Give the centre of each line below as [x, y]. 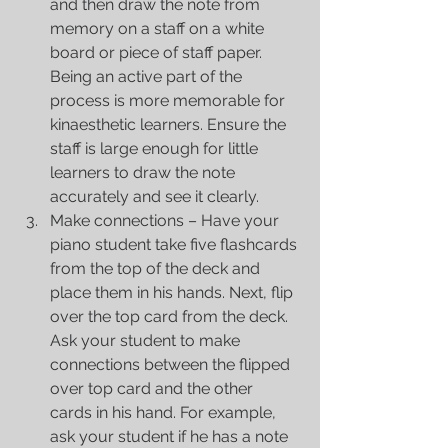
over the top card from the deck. [171, 317]
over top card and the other [153, 389]
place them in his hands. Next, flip [173, 293]
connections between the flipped [172, 365]
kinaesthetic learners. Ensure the [170, 125]
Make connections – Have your [166, 221]
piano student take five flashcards [175, 245]
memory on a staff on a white [159, 29]
